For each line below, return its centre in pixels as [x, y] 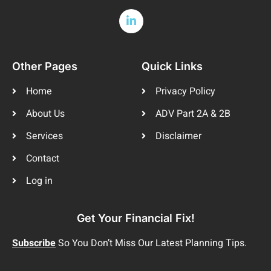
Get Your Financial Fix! [135, 218]
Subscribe [34, 243]
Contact [42, 159]
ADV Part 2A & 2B [193, 114]
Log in [39, 181]
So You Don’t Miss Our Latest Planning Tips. [151, 243]
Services [44, 136]
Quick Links [172, 67]
